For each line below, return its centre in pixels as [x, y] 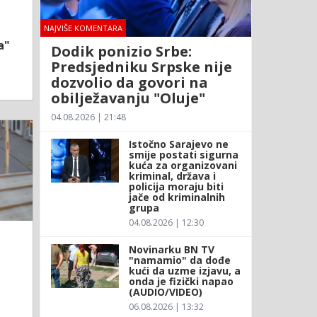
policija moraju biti [176, 186]
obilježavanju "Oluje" [128, 98]
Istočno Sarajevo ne [178, 144]
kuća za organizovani [183, 165]
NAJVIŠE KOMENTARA [83, 28]
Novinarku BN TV [171, 249]
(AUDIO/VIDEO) [165, 292]
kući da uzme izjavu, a [184, 270]
